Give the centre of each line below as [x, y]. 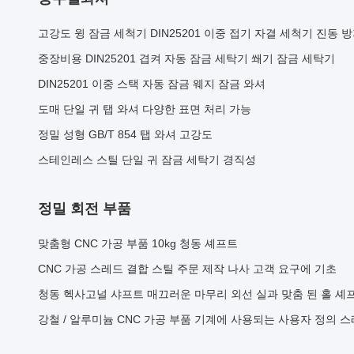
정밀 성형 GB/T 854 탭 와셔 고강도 [125, 134]
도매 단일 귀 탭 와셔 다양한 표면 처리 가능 [145, 109]
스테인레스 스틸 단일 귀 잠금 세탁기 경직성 [147, 160]
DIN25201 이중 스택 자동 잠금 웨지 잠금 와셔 [152, 84]
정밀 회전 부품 [85, 209]
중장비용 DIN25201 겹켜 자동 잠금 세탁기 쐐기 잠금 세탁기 [186, 58]
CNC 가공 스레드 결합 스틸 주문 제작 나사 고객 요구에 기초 [187, 269]
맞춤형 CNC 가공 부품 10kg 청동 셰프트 [138, 243]
